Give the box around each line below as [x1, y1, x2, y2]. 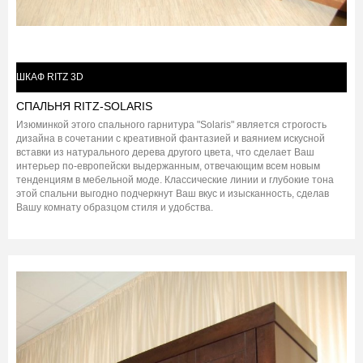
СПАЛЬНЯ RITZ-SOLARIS [16, 100, 152, 113]
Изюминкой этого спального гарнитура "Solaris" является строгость [16, 119, 327, 131]
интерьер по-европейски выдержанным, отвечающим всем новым [16, 160, 320, 173]
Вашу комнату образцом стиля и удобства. [16, 202, 213, 214]
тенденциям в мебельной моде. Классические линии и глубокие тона [16, 174, 334, 186]
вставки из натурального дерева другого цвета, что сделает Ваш [16, 147, 314, 159]
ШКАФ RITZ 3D [16, 71, 83, 83]
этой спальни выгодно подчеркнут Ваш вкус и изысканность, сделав [16, 188, 329, 200]
